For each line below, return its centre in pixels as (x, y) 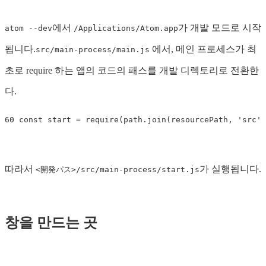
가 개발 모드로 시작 (220, 28)
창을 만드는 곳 (51, 223)
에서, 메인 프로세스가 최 (203, 49)
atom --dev (28, 28)
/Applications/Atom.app (126, 28)
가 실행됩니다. (230, 169)
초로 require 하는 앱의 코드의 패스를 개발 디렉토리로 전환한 (132, 71)
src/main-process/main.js (93, 50)
